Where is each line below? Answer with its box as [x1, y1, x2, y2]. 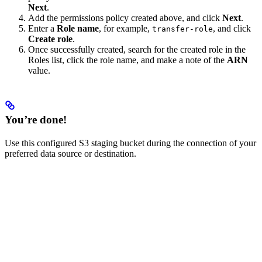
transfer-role [152, 25, 213, 34]
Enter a [28, 23, 57, 34]
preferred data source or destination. [5, 148, 136, 158]
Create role [28, 34, 73, 44]
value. [28, 65, 50, 76]
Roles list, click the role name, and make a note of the [28, 55, 227, 65]
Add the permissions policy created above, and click [28, 13, 222, 23]
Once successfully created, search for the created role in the [28, 44, 246, 55]
